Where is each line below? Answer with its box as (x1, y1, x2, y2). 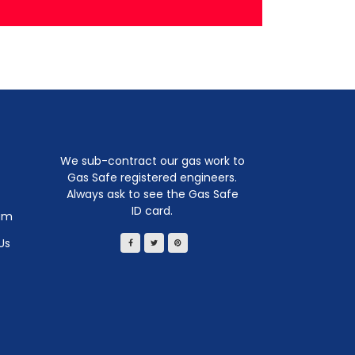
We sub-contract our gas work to (59, 152, 245, 169)
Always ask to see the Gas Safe (66, 185, 239, 202)
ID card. (132, 202, 174, 219)
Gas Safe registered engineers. (67, 169, 238, 185)
